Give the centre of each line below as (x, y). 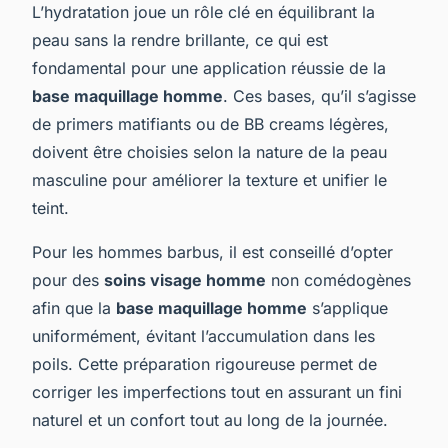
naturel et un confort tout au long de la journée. (210, 419)
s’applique (347, 307)
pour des (68, 279)
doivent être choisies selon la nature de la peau (209, 151)
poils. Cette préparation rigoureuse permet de (204, 363)
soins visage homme (185, 279)
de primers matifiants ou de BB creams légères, (210, 123)
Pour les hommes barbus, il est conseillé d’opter (212, 251)
